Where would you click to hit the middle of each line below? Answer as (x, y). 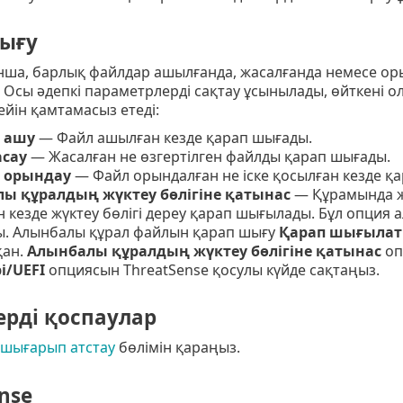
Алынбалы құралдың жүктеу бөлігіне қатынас (204, 251)
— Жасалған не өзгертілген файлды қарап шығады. (208, 157)
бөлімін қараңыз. (177, 348)
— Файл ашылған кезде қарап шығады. (173, 138)
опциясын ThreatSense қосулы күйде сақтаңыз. (212, 270)
